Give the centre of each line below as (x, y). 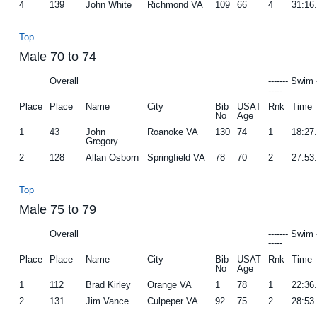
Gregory (102, 141)
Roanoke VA (173, 132)
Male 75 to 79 (58, 209)
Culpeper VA (173, 301)
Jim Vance (108, 301)
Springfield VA (177, 157)
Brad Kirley (109, 284)
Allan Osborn (113, 157)
